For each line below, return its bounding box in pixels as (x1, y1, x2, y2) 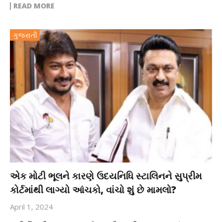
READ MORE (13, 1, 55, 11)
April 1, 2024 (10, 202, 53, 212)
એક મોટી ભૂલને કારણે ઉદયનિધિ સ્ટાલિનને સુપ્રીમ (10, 169, 202, 183)
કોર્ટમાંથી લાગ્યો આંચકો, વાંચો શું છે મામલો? (10, 183, 176, 197)
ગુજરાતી (13, 30, 38, 40)
